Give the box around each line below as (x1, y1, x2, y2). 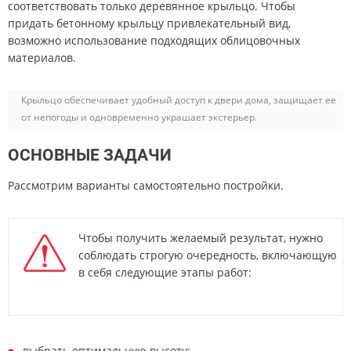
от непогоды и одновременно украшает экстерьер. (21, 110, 257, 125)
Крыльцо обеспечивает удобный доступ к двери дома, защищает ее (21, 93, 336, 107)
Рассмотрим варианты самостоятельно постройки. (8, 178, 284, 194)
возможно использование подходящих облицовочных (8, 33, 300, 48)
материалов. (8, 50, 76, 65)
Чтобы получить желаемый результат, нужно (78, 230, 323, 245)
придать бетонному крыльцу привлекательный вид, (8, 16, 291, 31)
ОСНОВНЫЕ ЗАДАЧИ (8, 146, 172, 165)
